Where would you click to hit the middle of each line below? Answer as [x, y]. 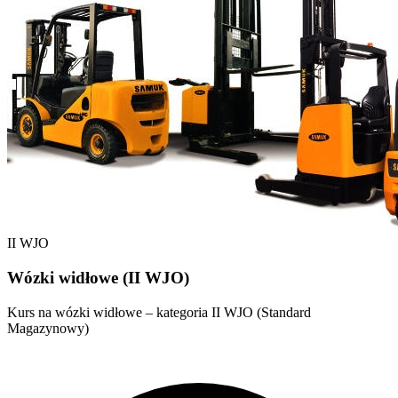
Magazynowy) [48, 328]
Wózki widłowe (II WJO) [98, 277]
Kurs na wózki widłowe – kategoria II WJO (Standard [159, 312]
